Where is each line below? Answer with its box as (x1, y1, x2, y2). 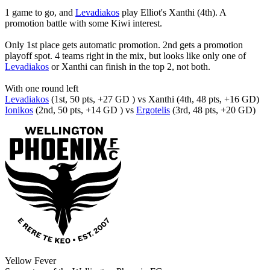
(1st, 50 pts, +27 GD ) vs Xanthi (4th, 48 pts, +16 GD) (49, 94, 259, 105)
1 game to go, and (5, 7, 75, 18)
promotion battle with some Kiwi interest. (5, 18, 162, 29)
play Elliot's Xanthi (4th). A (119, 7, 226, 18)
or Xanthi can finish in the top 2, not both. (49, 61, 210, 72)
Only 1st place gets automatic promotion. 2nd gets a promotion (5, 40, 243, 51)
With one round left (5, 83, 78, 94)
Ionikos (5, 105, 33, 116)
